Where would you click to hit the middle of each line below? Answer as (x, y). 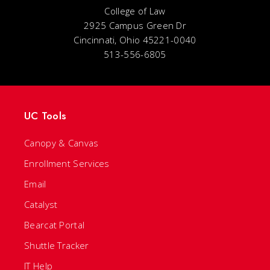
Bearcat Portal (55, 225)
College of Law (135, 11)
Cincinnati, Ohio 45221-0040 (135, 40)
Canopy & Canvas (61, 143)
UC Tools (45, 116)
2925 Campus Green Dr (135, 25)
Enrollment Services (67, 163)
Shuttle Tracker (57, 245)
